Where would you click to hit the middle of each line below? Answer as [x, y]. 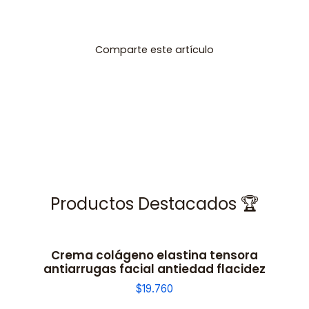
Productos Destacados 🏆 [154, 204]
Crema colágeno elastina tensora [154, 255]
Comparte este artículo [154, 50]
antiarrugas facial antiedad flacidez [154, 269]
